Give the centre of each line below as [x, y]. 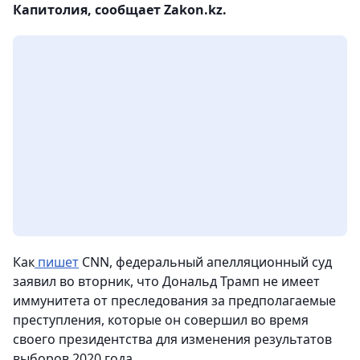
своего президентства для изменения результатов [172, 339]
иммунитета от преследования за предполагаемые [174, 301]
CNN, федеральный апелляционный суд [205, 262]
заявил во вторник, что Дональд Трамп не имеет [166, 281]
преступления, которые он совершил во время [161, 320]
